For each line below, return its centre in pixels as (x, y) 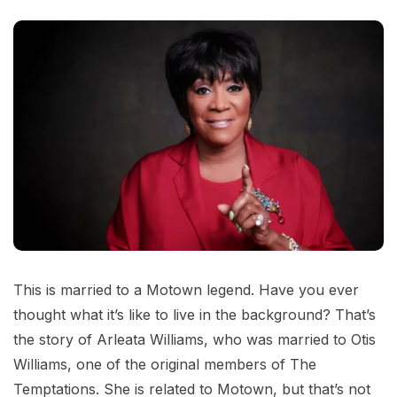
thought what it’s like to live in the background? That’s (195, 314)
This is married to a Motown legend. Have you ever (186, 289)
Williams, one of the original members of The (165, 364)
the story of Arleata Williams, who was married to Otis (195, 339)
